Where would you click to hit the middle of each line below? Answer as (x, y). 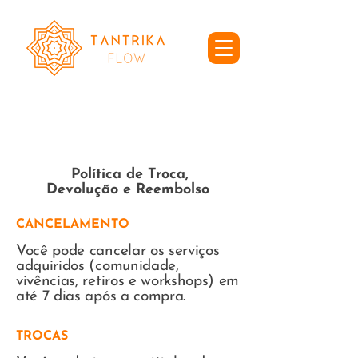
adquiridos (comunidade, (97, 267)
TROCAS (42, 336)
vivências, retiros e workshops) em (128, 282)
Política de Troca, (127, 175)
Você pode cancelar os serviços (118, 251)
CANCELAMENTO (73, 225)
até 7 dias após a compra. (101, 297)
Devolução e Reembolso (127, 190)
